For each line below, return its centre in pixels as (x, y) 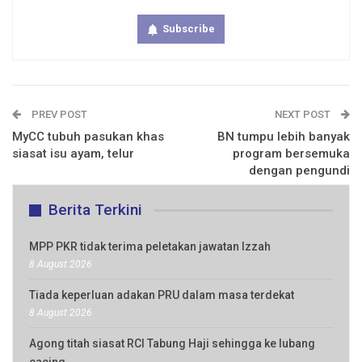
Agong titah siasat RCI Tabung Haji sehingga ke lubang (172, 344)
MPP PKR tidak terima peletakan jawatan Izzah (150, 247)
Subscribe (189, 29)
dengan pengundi (299, 171)
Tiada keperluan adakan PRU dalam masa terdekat (162, 295)
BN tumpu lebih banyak (284, 137)
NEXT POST (304, 115)
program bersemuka (291, 154)
